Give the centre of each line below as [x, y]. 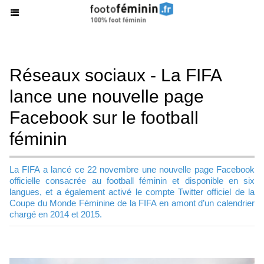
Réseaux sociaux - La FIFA [115, 75]
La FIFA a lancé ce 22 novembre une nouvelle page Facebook [132, 169]
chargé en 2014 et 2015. [56, 214]
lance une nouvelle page [107, 96]
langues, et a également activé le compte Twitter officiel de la [132, 192]
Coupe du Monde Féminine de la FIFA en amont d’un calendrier [132, 203]
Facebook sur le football [104, 118]
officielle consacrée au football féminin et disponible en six [132, 181]
